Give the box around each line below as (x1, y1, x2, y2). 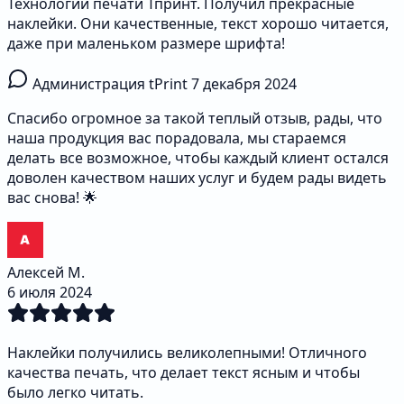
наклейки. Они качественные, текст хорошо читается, (7, 14, 389, 34)
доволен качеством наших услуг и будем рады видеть (7, 168, 387, 188)
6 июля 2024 (7, 282, 92, 303)
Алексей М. (7, 262, 85, 283)
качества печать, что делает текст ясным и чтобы (7, 363, 360, 383)
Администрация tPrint (32, 74, 188, 95)
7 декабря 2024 (191, 74, 297, 95)
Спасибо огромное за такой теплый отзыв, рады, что (7, 108, 382, 129)
